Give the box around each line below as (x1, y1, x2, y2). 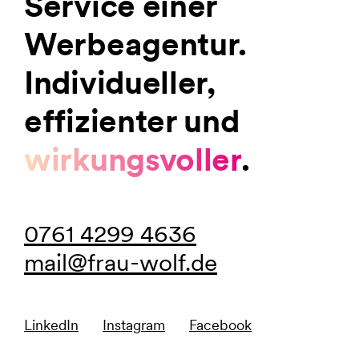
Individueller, (24, 63, 216, 102)
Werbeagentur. (24, 24, 248, 63)
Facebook (189, 316, 252, 333)
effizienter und (24, 101, 240, 140)
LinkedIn (24, 316, 79, 333)
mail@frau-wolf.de (24, 247, 217, 276)
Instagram (103, 316, 165, 333)
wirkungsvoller (24, 139, 241, 179)
